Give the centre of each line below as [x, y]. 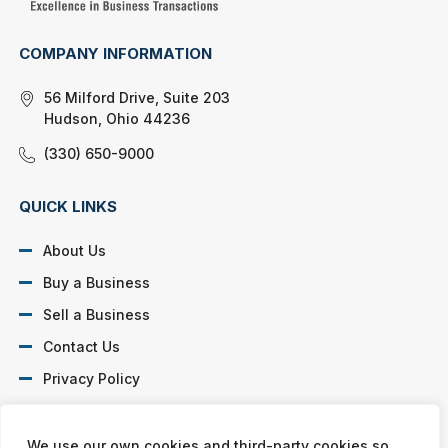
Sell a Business [97, 314]
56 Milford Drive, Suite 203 [137, 97]
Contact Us [82, 346]
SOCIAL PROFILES [87, 431]
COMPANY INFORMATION [116, 53]
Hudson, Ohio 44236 [117, 118]
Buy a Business [97, 282]
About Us [75, 250]
